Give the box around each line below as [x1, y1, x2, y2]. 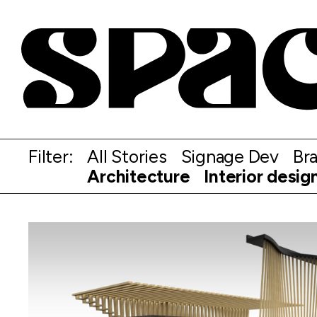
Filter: [28, 145, 74, 167]
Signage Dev [180, 145, 279, 167]
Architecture [87, 165, 190, 187]
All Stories [87, 145, 167, 167]
